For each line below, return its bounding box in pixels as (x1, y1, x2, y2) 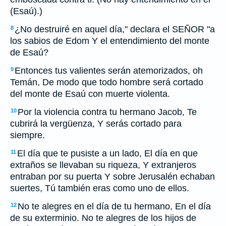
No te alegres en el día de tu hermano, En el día (18, 201, 211, 211)
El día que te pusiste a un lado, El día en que (17, 148, 198, 158)
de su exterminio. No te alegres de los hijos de (10, 213, 196, 223)
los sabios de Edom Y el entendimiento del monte (10, 36, 209, 46)
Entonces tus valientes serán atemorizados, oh (15, 66, 203, 76)
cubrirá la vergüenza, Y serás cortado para (10, 119, 182, 129)
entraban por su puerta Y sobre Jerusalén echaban (10, 172, 215, 182)
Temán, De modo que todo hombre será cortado (10, 77, 203, 87)
